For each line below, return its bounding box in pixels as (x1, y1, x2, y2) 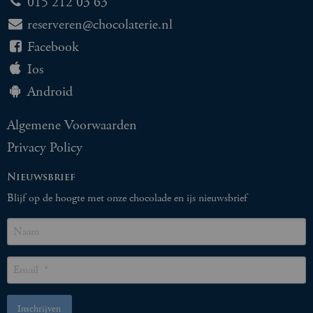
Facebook (27, 38, 79, 56)
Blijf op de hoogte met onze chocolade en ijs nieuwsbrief (7, 190, 247, 205)
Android (27, 82, 73, 101)
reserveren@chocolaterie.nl (27, 15, 173, 34)
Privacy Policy (7, 138, 82, 156)
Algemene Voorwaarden (7, 116, 137, 134)
